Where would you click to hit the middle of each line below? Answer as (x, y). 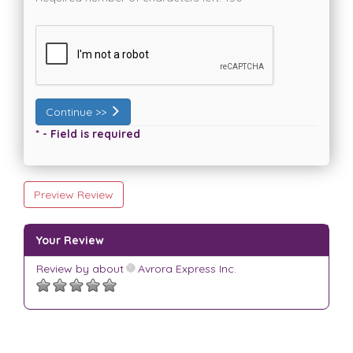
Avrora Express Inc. (186, 269)
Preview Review (74, 195)
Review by (64, 269)
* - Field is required (88, 134)
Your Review (70, 241)
